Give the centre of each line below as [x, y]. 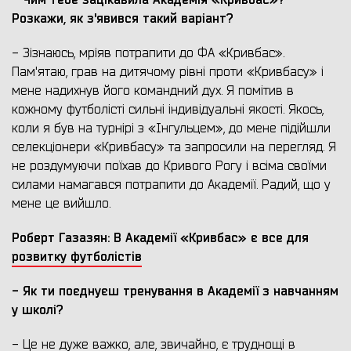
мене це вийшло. [61, 204]
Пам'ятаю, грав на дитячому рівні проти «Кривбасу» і [168, 72]
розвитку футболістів [77, 257]
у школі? [38, 310]
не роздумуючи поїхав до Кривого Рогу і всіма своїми [169, 166]
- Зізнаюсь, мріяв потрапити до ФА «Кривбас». [148, 54]
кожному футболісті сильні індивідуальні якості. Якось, [168, 110]
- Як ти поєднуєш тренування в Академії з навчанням [175, 291]
